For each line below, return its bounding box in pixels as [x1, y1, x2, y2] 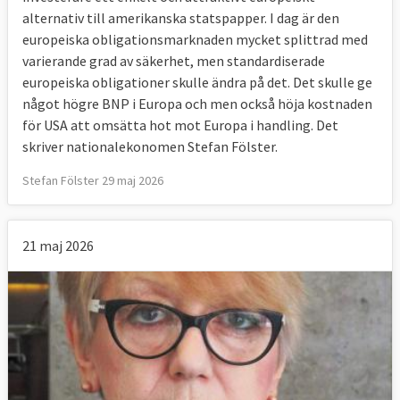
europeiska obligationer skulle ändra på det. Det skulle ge [22, 72, 372, 91]
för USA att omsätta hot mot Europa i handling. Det [22, 115, 338, 134]
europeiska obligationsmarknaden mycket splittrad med [22, 29, 368, 48]
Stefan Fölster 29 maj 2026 [22, 171, 163, 188]
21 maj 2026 [22, 236, 94, 254]
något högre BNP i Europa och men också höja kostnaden [22, 94, 372, 112]
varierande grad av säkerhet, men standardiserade [22, 51, 325, 70]
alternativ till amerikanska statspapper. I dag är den [22, 8, 339, 27]
